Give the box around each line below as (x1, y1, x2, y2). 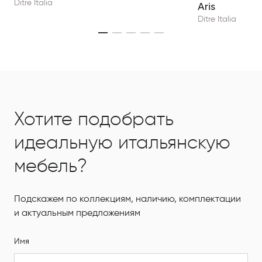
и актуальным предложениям (14, 209, 140, 219)
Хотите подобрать (14, 111, 174, 130)
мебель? (14, 157, 87, 177)
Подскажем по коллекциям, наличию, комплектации (14, 195, 241, 205)
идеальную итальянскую (14, 134, 230, 153)
